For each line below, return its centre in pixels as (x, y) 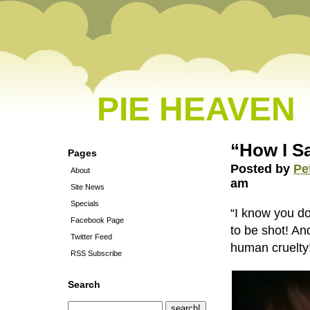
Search (84, 284)
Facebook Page (97, 220)
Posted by (262, 169)
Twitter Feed (91, 237)
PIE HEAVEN (196, 109)
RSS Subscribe (96, 253)
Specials (85, 203)
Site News (88, 187)
